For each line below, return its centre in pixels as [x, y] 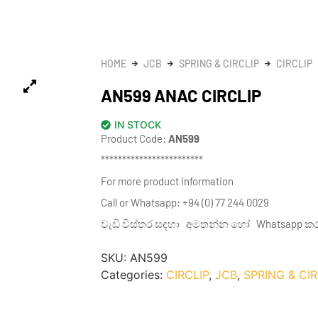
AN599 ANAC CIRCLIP [181, 96]
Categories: [133, 275]
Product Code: [135, 139]
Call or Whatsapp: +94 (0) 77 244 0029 [185, 203]
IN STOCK [138, 125]
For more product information [167, 181]
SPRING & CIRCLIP [219, 64]
